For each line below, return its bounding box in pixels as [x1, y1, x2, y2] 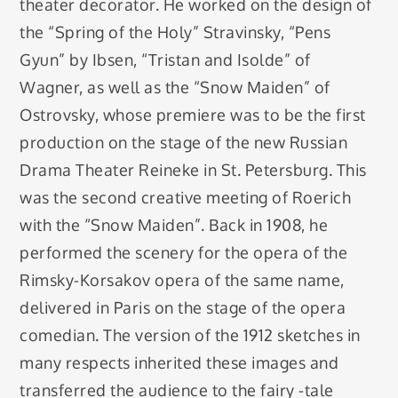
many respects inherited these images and [20, 352, 339, 372]
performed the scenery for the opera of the [20, 242, 348, 262]
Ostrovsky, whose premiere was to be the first [20, 104, 366, 124]
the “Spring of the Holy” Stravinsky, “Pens [20, 21, 331, 42]
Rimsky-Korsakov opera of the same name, [20, 269, 345, 290]
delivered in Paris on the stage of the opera [20, 297, 346, 317]
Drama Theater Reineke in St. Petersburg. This [20, 159, 367, 179]
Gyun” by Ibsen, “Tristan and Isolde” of [20, 49, 311, 69]
